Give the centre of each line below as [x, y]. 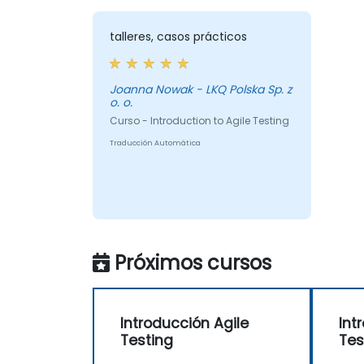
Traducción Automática [155, 143]
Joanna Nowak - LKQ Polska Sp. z [200, 90]
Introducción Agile [184, 324]
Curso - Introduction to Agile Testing [199, 121]
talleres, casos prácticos [178, 37]
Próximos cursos [193, 263]
